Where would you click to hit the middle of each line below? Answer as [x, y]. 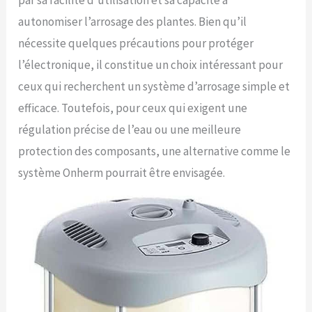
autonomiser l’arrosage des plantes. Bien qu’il [133, 22]
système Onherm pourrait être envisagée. [122, 173]
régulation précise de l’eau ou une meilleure [130, 130]
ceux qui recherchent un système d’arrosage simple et [154, 87]
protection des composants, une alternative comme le [155, 151]
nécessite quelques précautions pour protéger [136, 44]
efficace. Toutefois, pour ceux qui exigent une [133, 108]
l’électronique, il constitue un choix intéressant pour [151, 65]
